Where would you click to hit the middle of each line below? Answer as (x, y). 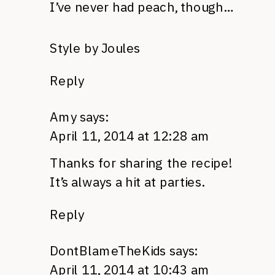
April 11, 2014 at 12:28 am (130, 135)
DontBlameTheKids (108, 250)
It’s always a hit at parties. (127, 182)
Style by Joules (95, 48)
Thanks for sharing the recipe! (141, 163)
